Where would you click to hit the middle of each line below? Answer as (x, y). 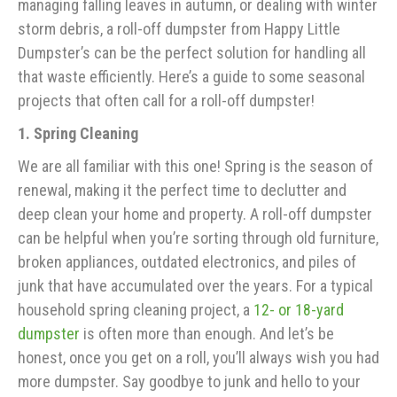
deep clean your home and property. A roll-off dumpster (195, 214)
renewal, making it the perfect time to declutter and (182, 191)
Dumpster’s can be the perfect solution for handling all (192, 53)
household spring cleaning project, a (136, 310)
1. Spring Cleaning (78, 134)
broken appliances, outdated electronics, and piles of (187, 262)
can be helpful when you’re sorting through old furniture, (198, 238)
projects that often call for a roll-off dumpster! (166, 101)
